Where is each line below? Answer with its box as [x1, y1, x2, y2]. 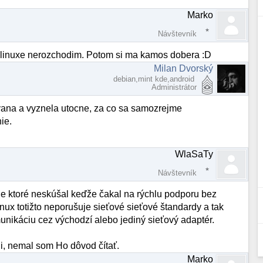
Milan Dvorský [154, 63, 214, 73]
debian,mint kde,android [113, 74, 197, 83]
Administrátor [151, 82, 197, 92]
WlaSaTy [175, 149, 214, 159]
